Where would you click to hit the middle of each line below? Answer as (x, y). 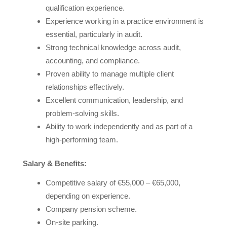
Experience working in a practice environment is (124, 21)
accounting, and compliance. (92, 60)
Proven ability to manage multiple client (109, 73)
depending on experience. (88, 196)
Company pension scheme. (91, 209)
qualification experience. (85, 8)
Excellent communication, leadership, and (114, 100)
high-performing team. (82, 139)
